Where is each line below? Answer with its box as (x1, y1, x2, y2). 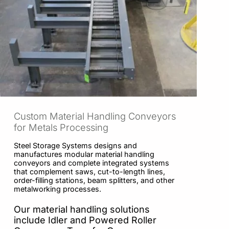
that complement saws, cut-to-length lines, (14, 167, 165, 176)
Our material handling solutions (14, 204, 150, 215)
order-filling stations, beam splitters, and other (14, 175, 174, 185)
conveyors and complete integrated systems (14, 158, 169, 167)
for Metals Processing (14, 122, 108, 133)
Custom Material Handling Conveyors (14, 110, 176, 122)
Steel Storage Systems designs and (14, 141, 137, 150)
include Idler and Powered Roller (14, 215, 156, 226)
